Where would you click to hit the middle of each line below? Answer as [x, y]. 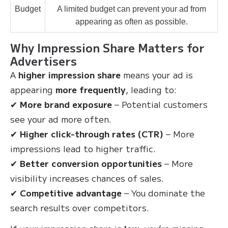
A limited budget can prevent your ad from [131, 9]
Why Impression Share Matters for [107, 47]
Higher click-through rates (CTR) [92, 134]
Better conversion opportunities [91, 163]
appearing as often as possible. [131, 22]
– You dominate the [163, 193]
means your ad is [157, 75]
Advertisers [44, 61]
